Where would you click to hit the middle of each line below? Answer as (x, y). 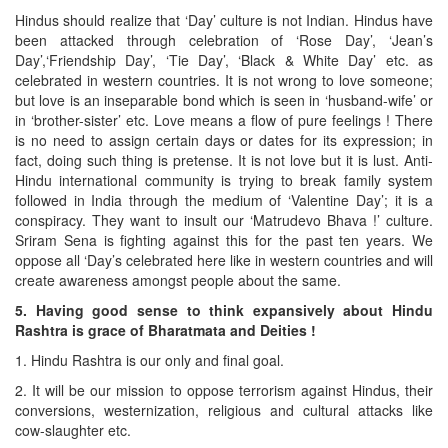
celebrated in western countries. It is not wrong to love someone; (224, 80)
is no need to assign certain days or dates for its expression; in (224, 140)
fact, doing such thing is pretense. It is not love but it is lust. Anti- (224, 160)
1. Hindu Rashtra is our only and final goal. (149, 360)
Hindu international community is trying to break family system (224, 180)
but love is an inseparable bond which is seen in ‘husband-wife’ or (224, 100)
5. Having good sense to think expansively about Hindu (224, 310)
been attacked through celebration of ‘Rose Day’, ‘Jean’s (224, 40)
